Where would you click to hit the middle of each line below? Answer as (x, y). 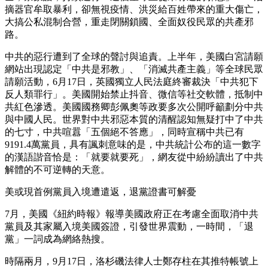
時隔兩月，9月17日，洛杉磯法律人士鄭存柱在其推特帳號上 (132, 261)
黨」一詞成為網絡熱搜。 (57, 239)
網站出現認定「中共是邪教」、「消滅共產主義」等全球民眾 (134, 69)
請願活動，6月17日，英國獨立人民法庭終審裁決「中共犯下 (132, 81)
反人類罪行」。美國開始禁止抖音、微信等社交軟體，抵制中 (134, 94)
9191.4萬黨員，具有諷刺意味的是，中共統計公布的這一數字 (133, 144)
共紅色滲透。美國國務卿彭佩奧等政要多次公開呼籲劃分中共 (134, 106)
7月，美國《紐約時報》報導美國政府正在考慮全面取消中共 (132, 214)
